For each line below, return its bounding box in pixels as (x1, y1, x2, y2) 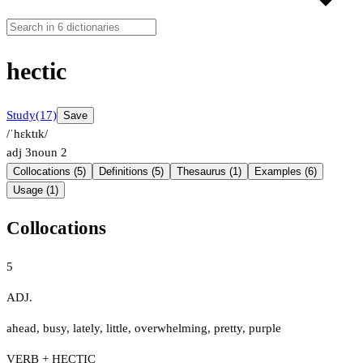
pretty (214, 321, 242, 335)
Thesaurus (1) (177, 165, 241, 178)
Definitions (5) (99, 165, 164, 178)
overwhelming (135, 321, 207, 335)
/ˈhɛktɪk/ (6, 127, 48, 141)
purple (249, 321, 281, 335)
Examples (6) (254, 165, 317, 178)
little (106, 321, 128, 335)
